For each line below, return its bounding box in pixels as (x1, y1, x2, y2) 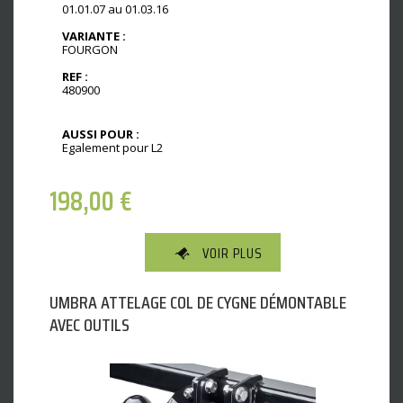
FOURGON (62, 40, 118, 58)
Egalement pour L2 (62, 139, 163, 157)
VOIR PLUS (202, 241, 263, 264)
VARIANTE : (62, 27, 126, 44)
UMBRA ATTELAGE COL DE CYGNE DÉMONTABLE (49, 287, 346, 317)
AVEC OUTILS (49, 309, 130, 339)
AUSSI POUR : (62, 126, 139, 143)
